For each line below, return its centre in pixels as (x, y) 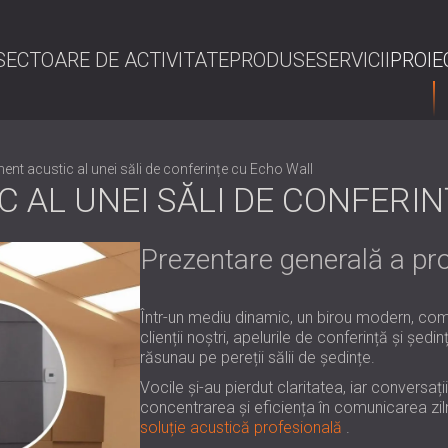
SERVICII (353, 60)
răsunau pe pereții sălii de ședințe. (257, 357)
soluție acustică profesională (240, 427)
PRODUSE (272, 60)
